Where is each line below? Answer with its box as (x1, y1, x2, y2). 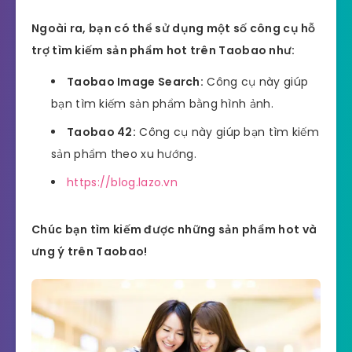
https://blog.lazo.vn (67, 174, 178, 191)
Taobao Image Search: (67, 74, 203, 90)
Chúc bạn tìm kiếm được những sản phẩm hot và (31, 222, 317, 238)
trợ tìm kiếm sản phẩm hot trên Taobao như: (31, 42, 295, 58)
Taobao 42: (67, 124, 136, 141)
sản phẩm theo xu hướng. (51, 146, 196, 163)
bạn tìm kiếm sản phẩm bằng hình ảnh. (51, 96, 273, 112)
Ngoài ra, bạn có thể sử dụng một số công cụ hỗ (31, 20, 316, 36)
